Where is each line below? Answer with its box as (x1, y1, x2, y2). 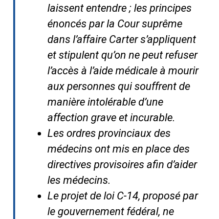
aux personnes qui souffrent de (47, 80, 190, 92)
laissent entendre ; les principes (47, 1, 192, 14)
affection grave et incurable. (47, 111, 175, 124)
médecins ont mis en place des (47, 142, 190, 155)
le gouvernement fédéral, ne (47, 205, 174, 218)
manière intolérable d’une (47, 95, 163, 108)
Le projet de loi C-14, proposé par (47, 189, 198, 202)
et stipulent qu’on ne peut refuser (47, 48, 197, 61)
